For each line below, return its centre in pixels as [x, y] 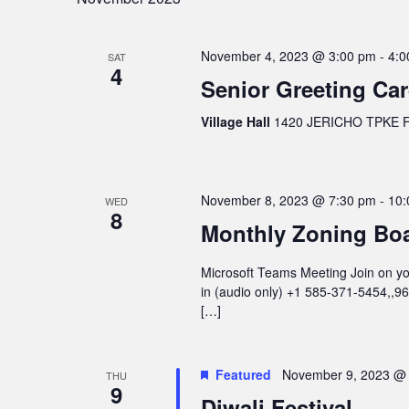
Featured [243, 374]
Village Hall [237, 121]
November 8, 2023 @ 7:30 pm [288, 199]
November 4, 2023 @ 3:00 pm [288, 55]
